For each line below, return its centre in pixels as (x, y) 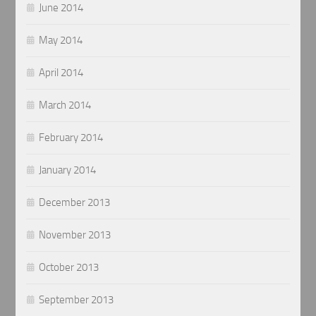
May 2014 (61, 41)
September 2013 (77, 300)
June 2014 (61, 8)
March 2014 (65, 105)
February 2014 (71, 138)
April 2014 (61, 73)
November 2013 (75, 235)
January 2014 (68, 170)
